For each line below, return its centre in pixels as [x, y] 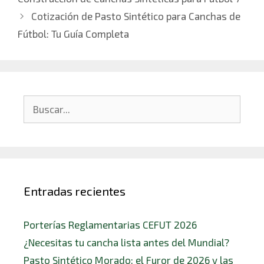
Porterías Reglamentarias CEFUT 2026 [110, 224]
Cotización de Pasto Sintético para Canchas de [136, 16]
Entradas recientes [75, 191]
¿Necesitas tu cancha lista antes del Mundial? [126, 242]
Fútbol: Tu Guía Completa [73, 33]
